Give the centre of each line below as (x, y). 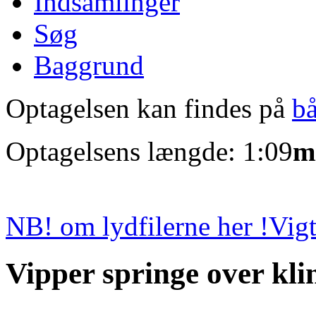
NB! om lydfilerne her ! (137, 226)
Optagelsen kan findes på (149, 108)
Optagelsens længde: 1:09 (149, 151)
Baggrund (89, 65)
